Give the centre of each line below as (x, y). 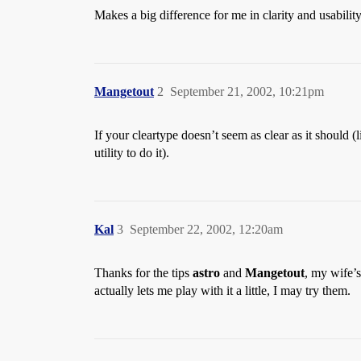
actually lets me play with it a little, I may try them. (222, 290)
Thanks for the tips (143, 273)
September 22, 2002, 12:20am (206, 229)
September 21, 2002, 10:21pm (247, 91)
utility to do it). (132, 153)
